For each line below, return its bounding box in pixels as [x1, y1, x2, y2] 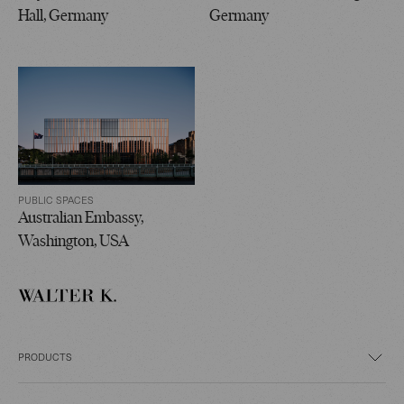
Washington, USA [18, 233, 129, 251]
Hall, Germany [18, 7, 108, 25]
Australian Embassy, [18, 209, 143, 227]
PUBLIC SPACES [18, 192, 94, 207]
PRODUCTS [18, 349, 72, 363]
